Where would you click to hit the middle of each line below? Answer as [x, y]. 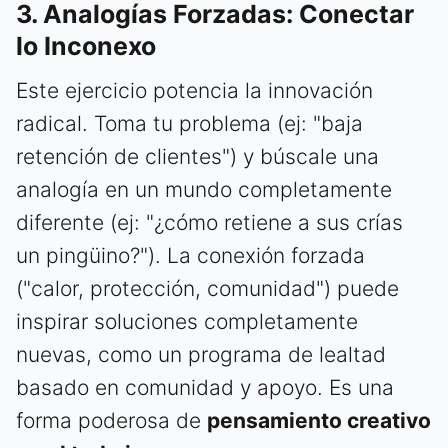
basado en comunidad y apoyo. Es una [205, 388]
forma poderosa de [111, 421]
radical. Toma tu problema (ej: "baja [189, 124]
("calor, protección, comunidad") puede [207, 289]
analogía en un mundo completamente [204, 190]
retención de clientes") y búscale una [197, 157]
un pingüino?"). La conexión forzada [190, 256]
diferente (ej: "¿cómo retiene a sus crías [209, 223]
